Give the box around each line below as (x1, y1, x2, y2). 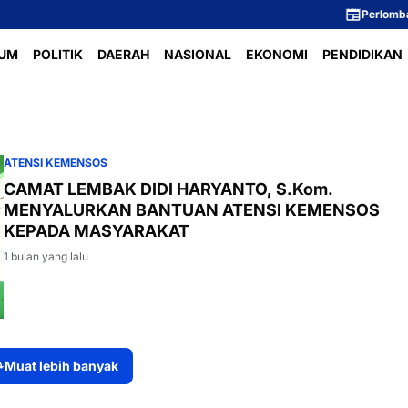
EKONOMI (245, 46, 308, 62)
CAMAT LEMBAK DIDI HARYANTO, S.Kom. (4, 179, 333, 199)
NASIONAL (163, 46, 231, 62)
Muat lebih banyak (4, 357, 118, 373)
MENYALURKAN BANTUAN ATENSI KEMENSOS (4, 200, 380, 219)
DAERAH (97, 46, 149, 62)
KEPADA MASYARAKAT (4, 221, 189, 240)
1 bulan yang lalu (4, 250, 88, 263)
